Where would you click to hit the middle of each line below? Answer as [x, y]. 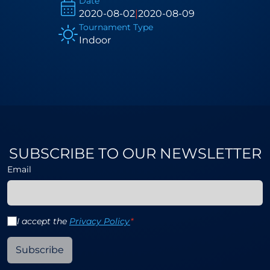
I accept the [43, 221]
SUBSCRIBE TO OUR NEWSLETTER [135, 153]
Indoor [95, 40]
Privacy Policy [100, 221]
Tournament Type [116, 27]
